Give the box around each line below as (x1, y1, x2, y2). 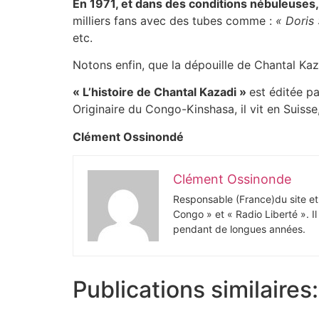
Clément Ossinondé (73, 129, 184, 144)
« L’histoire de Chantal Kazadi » (73, 85, 249, 100)
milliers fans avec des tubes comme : (73, 13, 276, 28)
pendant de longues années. (173, 223, 305, 236)
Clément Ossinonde (173, 172, 291, 187)
